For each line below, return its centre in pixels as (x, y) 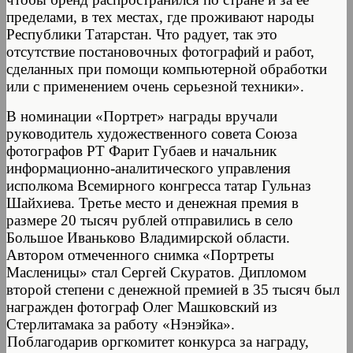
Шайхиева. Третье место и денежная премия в (152, 203)
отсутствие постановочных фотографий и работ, (160, 51)
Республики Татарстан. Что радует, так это (142, 34)
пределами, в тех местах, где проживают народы (160, 17)
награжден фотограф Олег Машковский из (142, 307)
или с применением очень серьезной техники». (155, 86)
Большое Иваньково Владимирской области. (148, 237)
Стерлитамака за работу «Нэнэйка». (121, 324)
